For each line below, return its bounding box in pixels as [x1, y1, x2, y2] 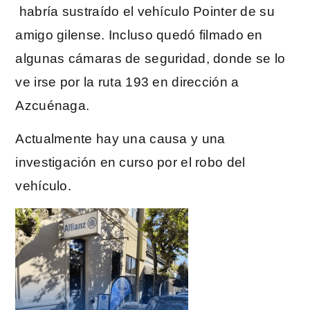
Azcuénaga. [15, 98, 90, 113]
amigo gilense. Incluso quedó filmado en [15, 27, 263, 42]
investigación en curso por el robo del [15, 155, 246, 170]
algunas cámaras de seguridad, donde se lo [15, 51, 286, 66]
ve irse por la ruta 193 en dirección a [15, 74, 239, 89]
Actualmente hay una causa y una [15, 131, 226, 147]
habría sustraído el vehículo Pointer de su [15, 3, 275, 19]
